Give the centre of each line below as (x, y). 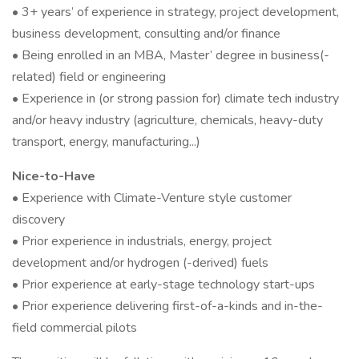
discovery (38, 220)
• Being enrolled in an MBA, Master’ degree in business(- (171, 55)
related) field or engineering (89, 77)
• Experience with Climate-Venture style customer (152, 198)
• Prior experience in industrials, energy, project (142, 241)
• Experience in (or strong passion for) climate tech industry (175, 99)
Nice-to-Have (54, 176)
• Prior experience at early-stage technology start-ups (163, 284)
